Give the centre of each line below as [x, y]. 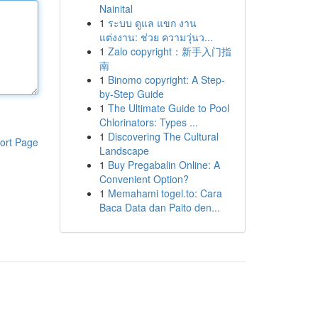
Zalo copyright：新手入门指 [169, 51]
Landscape [124, 150]
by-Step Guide [131, 94]
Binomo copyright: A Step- [166, 79]
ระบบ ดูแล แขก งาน [152, 23]
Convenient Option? [144, 179]
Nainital [116, 9]
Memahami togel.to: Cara [165, 193]
